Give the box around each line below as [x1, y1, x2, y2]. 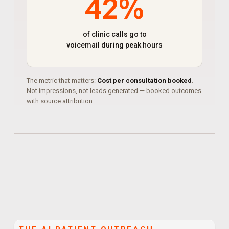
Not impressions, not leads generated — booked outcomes [27, 87, 201, 95]
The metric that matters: [27, 77, 97, 84]
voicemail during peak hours [66, 41, 163, 49]
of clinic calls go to [82, 30, 147, 38]
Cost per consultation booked [97, 77, 192, 84]
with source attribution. [27, 97, 94, 105]
